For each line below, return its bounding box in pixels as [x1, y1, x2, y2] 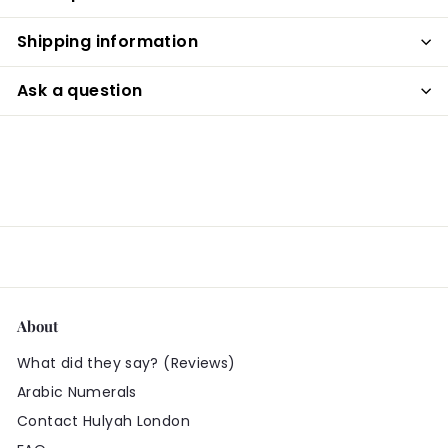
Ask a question [17, 79, 143, 102]
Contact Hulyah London [17, 411, 190, 431]
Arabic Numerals [17, 382, 137, 402]
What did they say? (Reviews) [17, 353, 236, 373]
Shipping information [17, 30, 198, 53]
